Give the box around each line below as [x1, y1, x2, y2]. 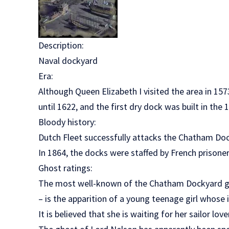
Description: [38, 39, 84, 51]
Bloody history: [38, 116, 97, 128]
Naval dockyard [38, 55, 98, 66]
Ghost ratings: [38, 162, 93, 174]
